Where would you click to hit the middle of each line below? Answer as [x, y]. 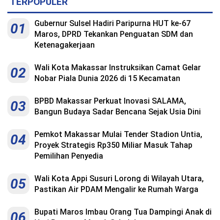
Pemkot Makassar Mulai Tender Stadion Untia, [118, 135]
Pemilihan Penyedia [69, 156]
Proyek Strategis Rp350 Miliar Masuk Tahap [113, 145]
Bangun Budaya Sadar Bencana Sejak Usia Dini [118, 112]
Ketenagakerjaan [65, 45]
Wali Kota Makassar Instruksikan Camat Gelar [118, 68]
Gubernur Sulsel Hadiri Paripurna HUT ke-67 [112, 24]
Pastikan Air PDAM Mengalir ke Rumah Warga [116, 190]
